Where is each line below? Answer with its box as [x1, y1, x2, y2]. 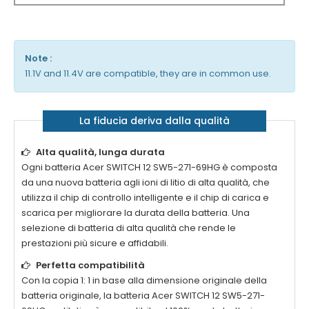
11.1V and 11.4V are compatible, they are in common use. [25, 67, 271, 81]
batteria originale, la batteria [21, 289, 152, 303]
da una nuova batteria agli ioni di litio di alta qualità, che [21, 176, 270, 190]
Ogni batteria [21, 161, 83, 175]
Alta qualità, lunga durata [36, 146, 165, 159]
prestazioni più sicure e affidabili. [21, 237, 168, 250]
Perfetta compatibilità [36, 259, 145, 272]
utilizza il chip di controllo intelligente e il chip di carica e [21, 191, 269, 205]
